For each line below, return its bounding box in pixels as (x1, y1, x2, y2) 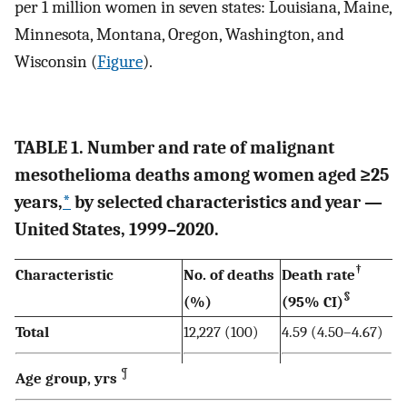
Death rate (282, 264, 355, 283)
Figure (97, 51, 143, 72)
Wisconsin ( (15, 51, 97, 72)
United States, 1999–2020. (15, 219, 219, 241)
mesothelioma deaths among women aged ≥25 (15, 164, 389, 186)
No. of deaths (184, 264, 274, 283)
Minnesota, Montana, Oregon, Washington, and (15, 24, 344, 45)
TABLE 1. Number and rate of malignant (15, 137, 334, 159)
